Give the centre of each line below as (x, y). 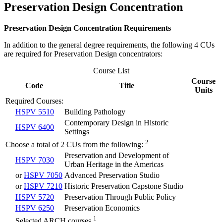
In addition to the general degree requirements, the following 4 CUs (109, 45)
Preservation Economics (102, 208)
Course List (111, 71)
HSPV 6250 (35, 208)
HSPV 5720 (35, 197)
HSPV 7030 (35, 160)
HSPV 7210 (43, 186)
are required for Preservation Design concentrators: (83, 54)
